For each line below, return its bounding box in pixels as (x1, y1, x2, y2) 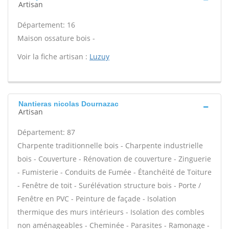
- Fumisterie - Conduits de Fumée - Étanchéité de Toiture (17, 167, 212, 177)
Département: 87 (17, 127, 75, 137)
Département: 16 (17, 20, 75, 30)
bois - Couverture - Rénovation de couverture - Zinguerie (17, 154, 211, 164)
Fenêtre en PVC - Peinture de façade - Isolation (17, 194, 176, 203)
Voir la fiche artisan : (17, 52, 89, 61)
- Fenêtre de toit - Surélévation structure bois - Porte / (17, 180, 201, 190)
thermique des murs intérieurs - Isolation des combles (17, 207, 204, 217)
